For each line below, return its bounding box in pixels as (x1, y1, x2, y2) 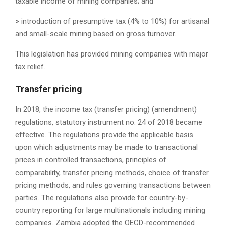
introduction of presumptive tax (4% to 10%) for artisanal (19, 17, 209, 26)
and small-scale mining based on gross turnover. (15, 29, 176, 39)
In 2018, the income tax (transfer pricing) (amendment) (15, 105, 197, 115)
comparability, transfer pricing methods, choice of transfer (15, 168, 209, 178)
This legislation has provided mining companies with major (15, 49, 208, 59)
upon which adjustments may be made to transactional (15, 143, 198, 152)
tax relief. (15, 62, 45, 72)
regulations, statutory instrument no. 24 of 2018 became (15, 118, 202, 127)
